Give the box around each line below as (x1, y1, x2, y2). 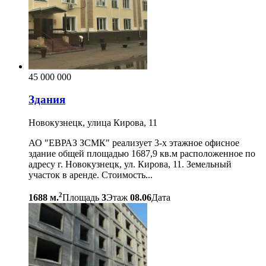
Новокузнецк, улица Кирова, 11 (28, 117, 157, 128)
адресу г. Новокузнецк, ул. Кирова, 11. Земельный (28, 159, 232, 169)
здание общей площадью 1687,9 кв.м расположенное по (28, 148, 255, 159)
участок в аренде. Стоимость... (28, 169, 153, 180)
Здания (28, 93, 65, 106)
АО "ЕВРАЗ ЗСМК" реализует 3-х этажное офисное (28, 137, 239, 148)
